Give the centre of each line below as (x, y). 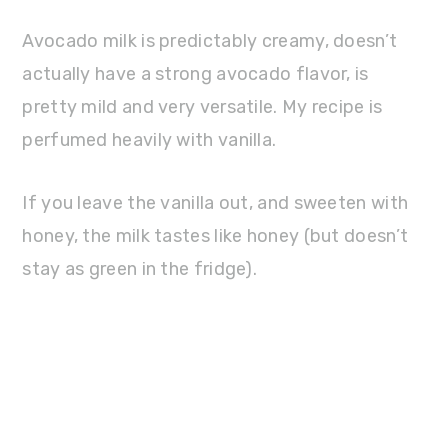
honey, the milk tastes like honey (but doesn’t (215, 236)
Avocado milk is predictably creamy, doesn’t (210, 41)
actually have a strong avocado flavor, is (195, 74)
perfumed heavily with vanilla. (149, 140)
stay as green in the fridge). (140, 269)
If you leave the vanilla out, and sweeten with (215, 203)
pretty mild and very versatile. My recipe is (202, 107)
